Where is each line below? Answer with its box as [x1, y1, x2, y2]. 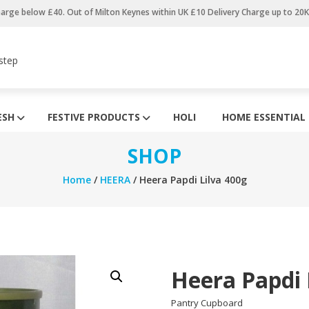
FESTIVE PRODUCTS [48, 110, 140, 124]
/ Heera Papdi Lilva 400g [130, 173, 247, 187]
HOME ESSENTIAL [222, 110, 306, 124]
